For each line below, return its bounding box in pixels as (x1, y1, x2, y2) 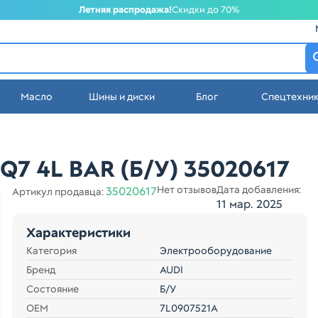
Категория (26, 244, 77, 257)
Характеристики (26, 224, 131, 241)
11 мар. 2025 (216, 197, 283, 212)
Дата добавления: (216, 183, 301, 196)
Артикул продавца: (11, 185, 106, 198)
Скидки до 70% (172, 4, 239, 16)
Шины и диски (89, 90, 155, 103)
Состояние (26, 283, 79, 295)
